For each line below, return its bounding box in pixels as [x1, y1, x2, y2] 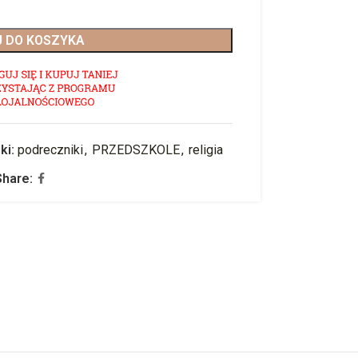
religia [189, 141, 224, 157]
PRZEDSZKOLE [92, 141, 181, 157]
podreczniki [18, 141, 84, 157]
